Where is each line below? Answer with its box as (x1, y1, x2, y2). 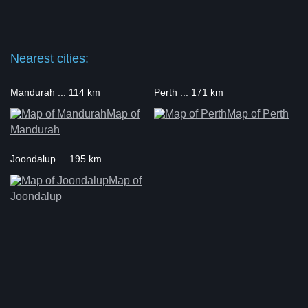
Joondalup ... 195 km (10, 153, 102, 164)
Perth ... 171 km (153, 87, 223, 98)
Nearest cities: (10, 52, 89, 65)
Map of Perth (226, 108, 289, 120)
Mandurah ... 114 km (10, 87, 100, 98)
